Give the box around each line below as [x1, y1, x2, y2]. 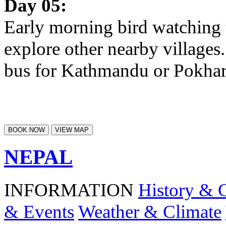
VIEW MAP [55, 126, 89, 134]
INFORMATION [4, 180, 134, 201]
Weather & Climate [78, 201, 221, 222]
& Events [4, 201, 74, 222]
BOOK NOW [8, 126, 45, 134]
